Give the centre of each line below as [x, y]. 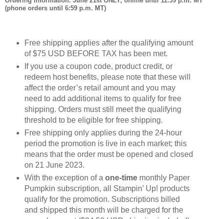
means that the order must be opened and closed [109, 154]
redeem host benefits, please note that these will [107, 77]
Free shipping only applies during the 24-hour [103, 133]
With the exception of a [65, 178]
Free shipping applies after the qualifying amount [109, 43]
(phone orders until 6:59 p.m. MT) [55, 8]
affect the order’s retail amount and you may [100, 88]
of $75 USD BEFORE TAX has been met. [96, 54]
